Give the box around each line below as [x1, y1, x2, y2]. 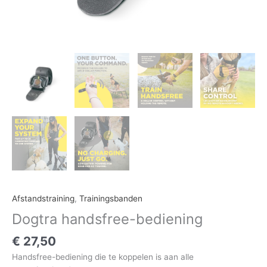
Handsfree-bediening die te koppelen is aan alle [12, 252, 194, 262]
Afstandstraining [12, 194, 74, 204]
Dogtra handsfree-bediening [12, 210, 203, 228]
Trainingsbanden [79, 194, 142, 204]
